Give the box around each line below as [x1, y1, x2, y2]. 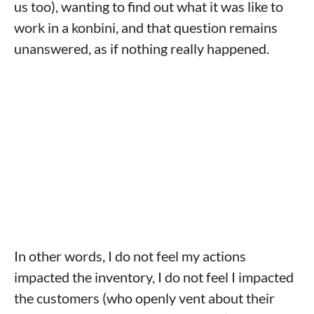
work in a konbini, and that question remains [14, 19, 278, 36]
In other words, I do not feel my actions [14, 247, 246, 265]
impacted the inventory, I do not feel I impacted [14, 268, 294, 286]
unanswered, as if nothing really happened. [14, 40, 269, 57]
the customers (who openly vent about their [14, 289, 275, 307]
